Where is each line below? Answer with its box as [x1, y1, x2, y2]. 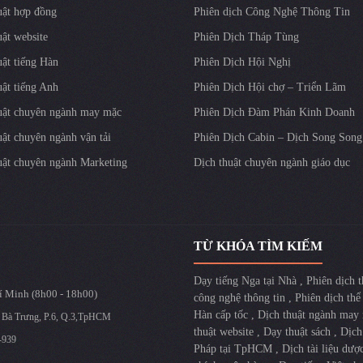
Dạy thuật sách [263, 325, 334, 338]
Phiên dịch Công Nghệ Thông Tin [194, 5, 350, 18]
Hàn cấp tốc [194, 308, 251, 321]
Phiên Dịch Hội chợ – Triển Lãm [194, 80, 346, 93]
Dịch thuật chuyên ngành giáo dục [194, 156, 350, 169]
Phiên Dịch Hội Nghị [194, 55, 291, 68]
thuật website [194, 325, 257, 338]
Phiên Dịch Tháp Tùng [194, 30, 299, 43]
